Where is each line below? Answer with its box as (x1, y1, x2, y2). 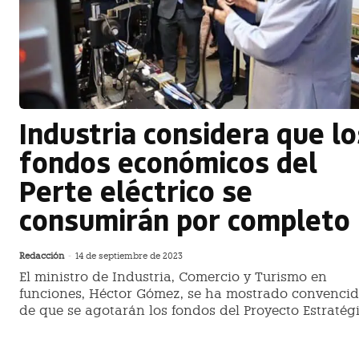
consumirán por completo (19, 200, 350, 239)
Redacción (19, 251, 64, 262)
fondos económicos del (19, 143, 317, 181)
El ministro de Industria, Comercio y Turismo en (19, 269, 327, 285)
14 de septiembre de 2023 (75, 251, 183, 262)
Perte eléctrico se (19, 171, 252, 210)
